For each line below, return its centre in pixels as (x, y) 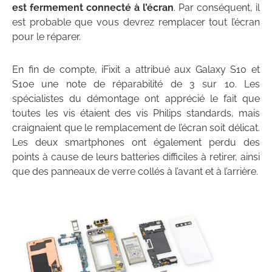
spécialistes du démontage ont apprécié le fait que (136, 99)
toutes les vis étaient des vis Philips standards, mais (136, 114)
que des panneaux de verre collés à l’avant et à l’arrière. (135, 172)
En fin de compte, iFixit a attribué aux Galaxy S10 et (136, 70)
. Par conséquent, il (217, 8)
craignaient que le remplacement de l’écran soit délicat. (136, 128)
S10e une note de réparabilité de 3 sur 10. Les (136, 84)
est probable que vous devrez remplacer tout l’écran (136, 22)
